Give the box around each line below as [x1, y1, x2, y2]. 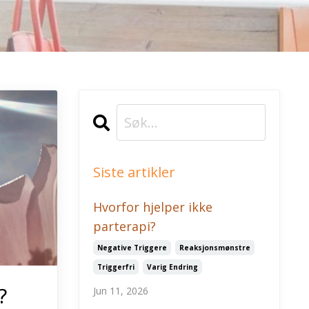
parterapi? [92, 218, 156, 235]
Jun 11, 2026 [92, 284, 148, 297]
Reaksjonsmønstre [179, 243, 250, 252]
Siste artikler [92, 163, 175, 181]
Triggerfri [97, 262, 134, 272]
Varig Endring [146, 262, 198, 272]
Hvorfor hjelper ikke [92, 199, 212, 215]
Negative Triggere [97, 243, 167, 252]
